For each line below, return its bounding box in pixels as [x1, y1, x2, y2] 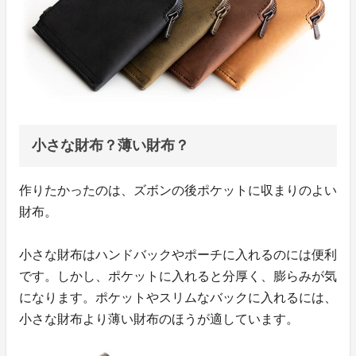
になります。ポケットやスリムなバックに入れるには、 [19, 290, 337, 304]
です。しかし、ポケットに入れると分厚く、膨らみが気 [19, 269, 337, 283]
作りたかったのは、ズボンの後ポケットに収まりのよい [19, 183, 337, 197]
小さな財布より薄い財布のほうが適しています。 [19, 311, 299, 326]
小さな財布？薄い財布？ [32, 137, 189, 153]
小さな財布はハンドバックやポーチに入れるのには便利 [19, 247, 337, 261]
